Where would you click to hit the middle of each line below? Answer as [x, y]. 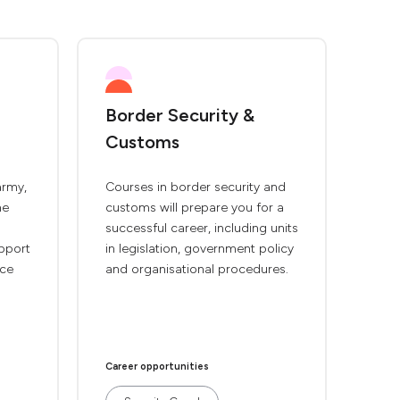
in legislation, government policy [200, 249]
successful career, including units [202, 228]
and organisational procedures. [197, 269]
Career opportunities [157, 367]
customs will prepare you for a [195, 208]
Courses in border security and [196, 187]
